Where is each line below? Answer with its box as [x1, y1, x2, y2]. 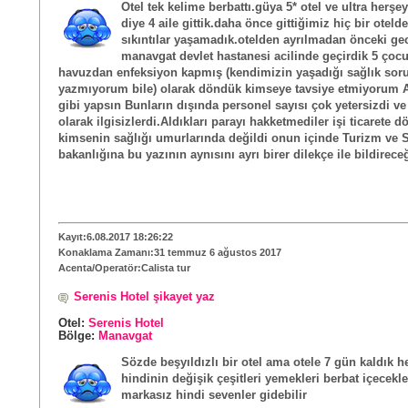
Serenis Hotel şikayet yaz [74, 290, 215, 303]
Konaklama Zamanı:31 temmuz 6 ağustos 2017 [58, 247, 281, 259]
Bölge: [58, 329, 98, 342]
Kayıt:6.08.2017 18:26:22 [58, 231, 173, 243]
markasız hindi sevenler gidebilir [121, 388, 307, 402]
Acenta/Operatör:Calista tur [58, 262, 190, 274]
